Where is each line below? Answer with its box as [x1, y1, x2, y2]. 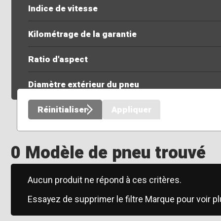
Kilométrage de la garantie [28, 28, 137, 40]
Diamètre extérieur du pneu [28, 78, 139, 91]
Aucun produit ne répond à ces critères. [27, 173, 182, 187]
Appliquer [111, 103, 151, 116]
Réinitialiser [37, 103, 87, 116]
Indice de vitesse [28, 2, 98, 15]
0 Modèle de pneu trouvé [11, 140, 206, 166]
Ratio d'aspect [28, 53, 88, 66]
